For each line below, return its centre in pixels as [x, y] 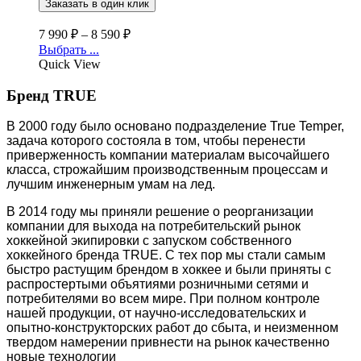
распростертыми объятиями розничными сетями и [158, 284]
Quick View [70, 64]
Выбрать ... [69, 50]
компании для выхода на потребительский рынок [154, 226]
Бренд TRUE [52, 95]
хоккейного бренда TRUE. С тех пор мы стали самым [166, 255]
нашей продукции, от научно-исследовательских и [156, 313]
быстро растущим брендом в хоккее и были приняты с [169, 270]
